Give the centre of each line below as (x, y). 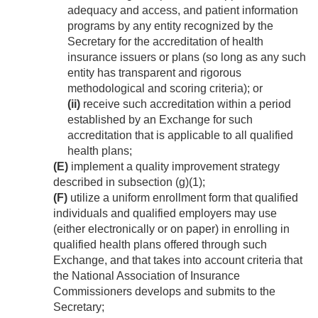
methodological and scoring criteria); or (165, 89)
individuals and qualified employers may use (165, 214)
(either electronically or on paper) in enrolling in (171, 229)
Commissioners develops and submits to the (164, 292)
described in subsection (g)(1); (129, 182)
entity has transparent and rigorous (154, 73)
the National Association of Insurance (147, 276)
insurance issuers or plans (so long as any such (187, 57)
